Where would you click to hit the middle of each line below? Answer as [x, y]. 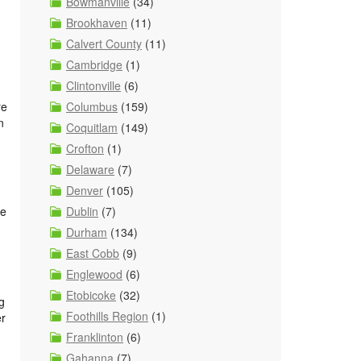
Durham [87, 232]
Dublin [82, 211]
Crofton [85, 148]
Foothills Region [107, 316]
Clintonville [93, 85]
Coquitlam [92, 127]
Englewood [94, 274]
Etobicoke [91, 295]
